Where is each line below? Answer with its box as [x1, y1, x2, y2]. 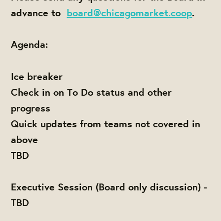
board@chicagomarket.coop [67, 5, 192, 19]
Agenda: [11, 37, 48, 51]
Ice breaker [11, 69, 63, 83]
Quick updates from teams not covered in [11, 116, 201, 130]
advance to [11, 5, 67, 19]
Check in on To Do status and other [11, 85, 172, 99]
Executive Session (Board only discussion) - [11, 180, 208, 194]
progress [11, 101, 54, 114]
